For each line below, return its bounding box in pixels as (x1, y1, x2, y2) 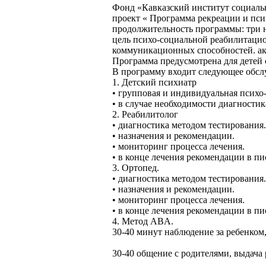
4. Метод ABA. (112, 216, 173, 226)
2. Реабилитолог (112, 109, 178, 119)
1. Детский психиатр (112, 77, 197, 87)
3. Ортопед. (112, 163, 159, 173)
